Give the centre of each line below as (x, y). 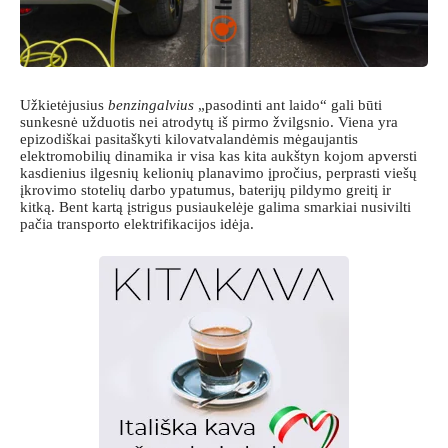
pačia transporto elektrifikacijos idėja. (137, 224)
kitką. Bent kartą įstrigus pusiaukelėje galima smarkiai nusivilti (215, 207)
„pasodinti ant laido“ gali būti (288, 105)
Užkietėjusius (64, 105)
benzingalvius (151, 105)
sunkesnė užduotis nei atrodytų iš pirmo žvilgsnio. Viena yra (209, 122)
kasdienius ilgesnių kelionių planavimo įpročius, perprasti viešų (218, 173)
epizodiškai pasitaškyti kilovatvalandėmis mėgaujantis (189, 139)
